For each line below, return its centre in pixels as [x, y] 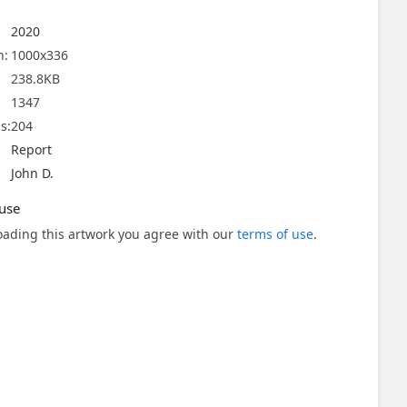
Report [31, 149]
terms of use [275, 234]
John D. [32, 173]
